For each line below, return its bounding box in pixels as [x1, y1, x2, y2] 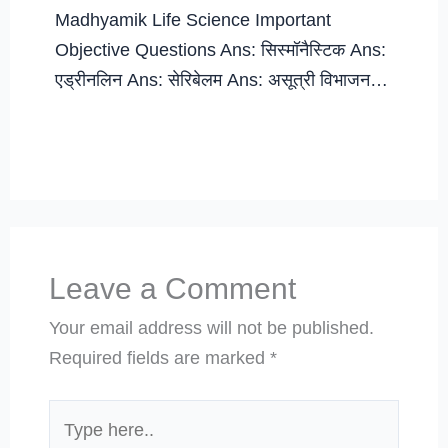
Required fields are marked [48, 346, 270, 368]
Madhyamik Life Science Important [55, 9, 332, 31]
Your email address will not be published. [48, 316, 374, 338]
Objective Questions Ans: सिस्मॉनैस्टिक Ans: [55, 39, 387, 61]
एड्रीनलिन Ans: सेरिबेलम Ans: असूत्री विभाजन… [55, 69, 389, 91]
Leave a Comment [48, 271, 296, 305]
